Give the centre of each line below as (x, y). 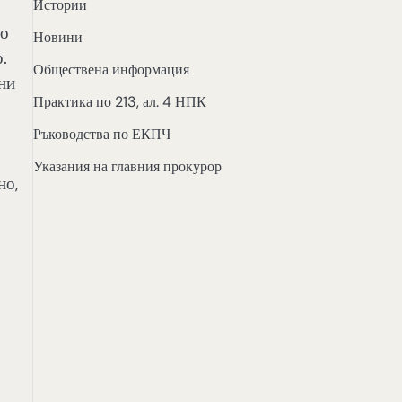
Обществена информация (111, 70)
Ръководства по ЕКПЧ (101, 135)
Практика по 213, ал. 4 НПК (119, 102)
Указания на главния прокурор (127, 167)
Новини (57, 38)
